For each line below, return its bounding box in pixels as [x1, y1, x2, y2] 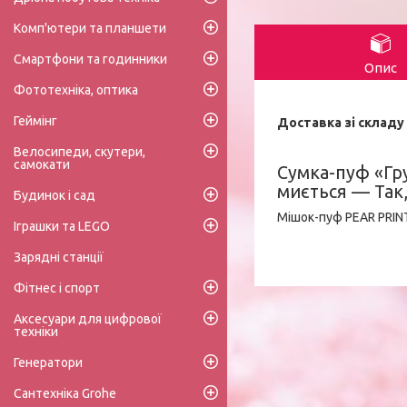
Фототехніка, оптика [14, 83, 138, 98]
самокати [14, 157, 70, 173]
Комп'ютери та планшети [14, 21, 166, 36]
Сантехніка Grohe [14, 386, 116, 402]
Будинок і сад [14, 188, 95, 203]
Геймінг [14, 114, 57, 129]
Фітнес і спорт [14, 281, 100, 296]
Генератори [14, 355, 83, 371]
